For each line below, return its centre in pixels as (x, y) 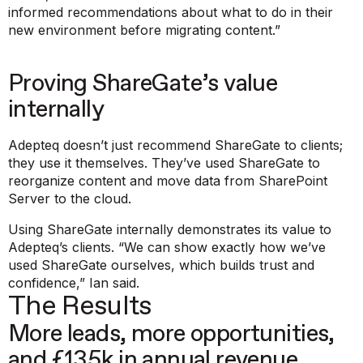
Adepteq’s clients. (63, 248)
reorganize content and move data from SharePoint (168, 181)
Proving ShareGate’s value (143, 84)
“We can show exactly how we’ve (222, 248)
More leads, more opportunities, (171, 335)
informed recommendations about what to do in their (171, 13)
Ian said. (112, 283)
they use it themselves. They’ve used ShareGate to (164, 163)
